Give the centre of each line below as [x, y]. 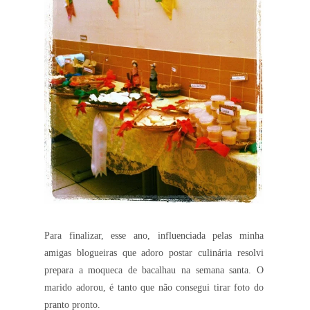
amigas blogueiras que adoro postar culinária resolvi [154, 253]
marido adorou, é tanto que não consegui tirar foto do [154, 288]
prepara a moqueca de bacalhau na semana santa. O [154, 271]
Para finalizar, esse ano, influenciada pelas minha [154, 236]
